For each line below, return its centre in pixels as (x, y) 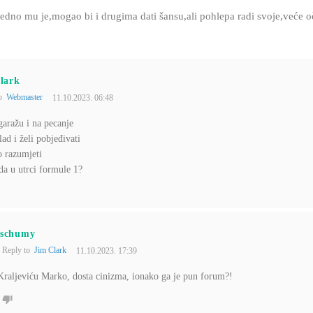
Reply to (18, 250)
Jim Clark (50, 250)
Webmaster (24, 97)
